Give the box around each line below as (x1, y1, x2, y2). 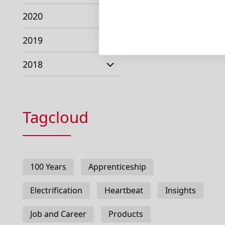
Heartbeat (104, 185, 143, 196)
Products (108, 208, 143, 219)
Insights (165, 185, 196, 196)
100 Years (30, 161, 66, 172)
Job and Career (30, 208, 86, 219)
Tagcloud (23, 106, 88, 128)
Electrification (30, 185, 82, 196)
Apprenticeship (88, 161, 146, 172)
